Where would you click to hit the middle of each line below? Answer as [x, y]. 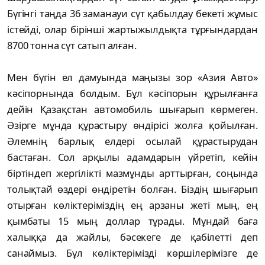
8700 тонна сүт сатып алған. [73, 45]
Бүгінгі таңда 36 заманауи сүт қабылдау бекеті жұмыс [132, 13]
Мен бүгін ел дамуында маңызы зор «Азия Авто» [132, 77]
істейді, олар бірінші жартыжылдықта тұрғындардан [132, 29]
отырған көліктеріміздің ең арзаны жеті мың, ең [132, 205]
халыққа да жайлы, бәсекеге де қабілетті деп [132, 237]
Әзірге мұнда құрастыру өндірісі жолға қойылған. [132, 125]
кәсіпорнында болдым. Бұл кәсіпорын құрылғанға [132, 93]
